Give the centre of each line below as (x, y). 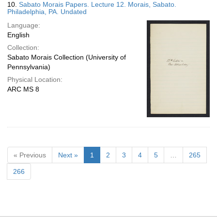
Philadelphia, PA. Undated (47, 12)
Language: (24, 25)
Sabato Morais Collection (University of (67, 57)
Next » (68, 155)
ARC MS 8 (23, 89)
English (18, 35)
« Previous (30, 155)
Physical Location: (35, 79)
